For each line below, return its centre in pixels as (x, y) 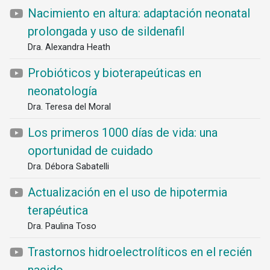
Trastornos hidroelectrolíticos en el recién (140, 252)
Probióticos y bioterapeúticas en (115, 73)
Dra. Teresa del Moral (69, 107)
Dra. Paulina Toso (62, 226)
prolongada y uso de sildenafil (106, 31)
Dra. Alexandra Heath (69, 47)
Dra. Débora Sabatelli (68, 166)
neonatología (62, 91)
